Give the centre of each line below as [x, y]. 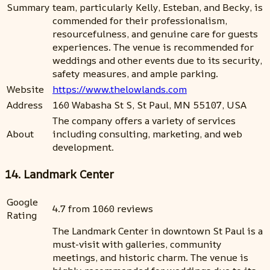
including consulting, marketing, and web [147, 133]
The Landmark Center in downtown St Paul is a [158, 231]
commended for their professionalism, [140, 20]
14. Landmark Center [59, 174]
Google [22, 202]
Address [25, 105]
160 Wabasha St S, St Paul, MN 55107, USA [149, 105]
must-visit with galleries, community [137, 244]
